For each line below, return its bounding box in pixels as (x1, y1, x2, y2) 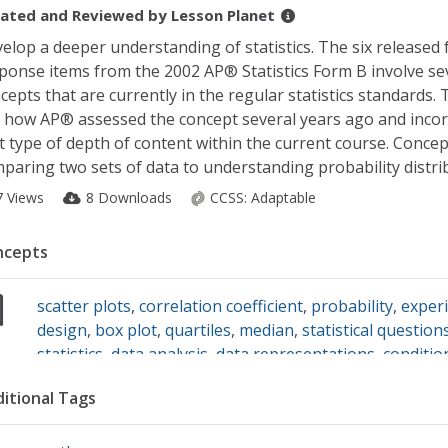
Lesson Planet (170, 5, 275, 25)
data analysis (111, 343, 209, 365)
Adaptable (250, 188, 316, 207)
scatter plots (37, 295, 132, 317)
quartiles (165, 319, 232, 341)
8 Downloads (85, 188, 176, 207)
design (37, 319, 88, 341)
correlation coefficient (139, 295, 304, 317)
